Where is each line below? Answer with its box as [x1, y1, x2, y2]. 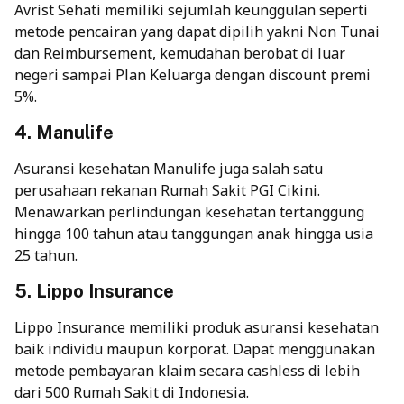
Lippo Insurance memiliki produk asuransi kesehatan [14, 317, 379, 337]
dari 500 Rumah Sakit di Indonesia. [14, 381, 249, 402]
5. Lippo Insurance [14, 280, 174, 302]
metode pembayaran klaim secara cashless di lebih [14, 360, 360, 381]
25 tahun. [14, 244, 78, 265]
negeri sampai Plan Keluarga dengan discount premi [14, 64, 371, 85]
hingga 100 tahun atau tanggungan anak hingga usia [14, 223, 373, 243]
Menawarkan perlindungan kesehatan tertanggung [14, 201, 364, 222]
